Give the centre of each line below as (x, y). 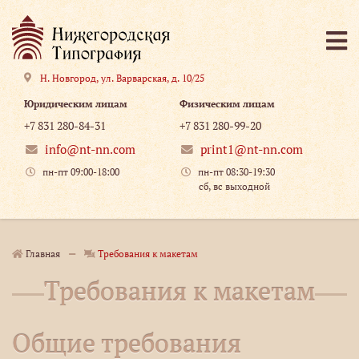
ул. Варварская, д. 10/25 (153, 78)
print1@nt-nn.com (252, 149)
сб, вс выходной (225, 186)
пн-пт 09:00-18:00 (81, 172)
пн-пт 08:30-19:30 (236, 172)
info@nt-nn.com (91, 149)
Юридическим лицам (76, 104)
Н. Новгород (68, 78)
